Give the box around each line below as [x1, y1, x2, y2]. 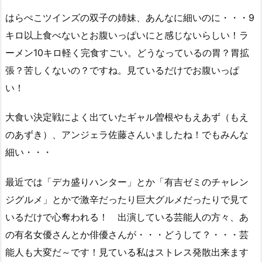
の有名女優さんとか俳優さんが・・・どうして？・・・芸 [5, 229, 249, 241]
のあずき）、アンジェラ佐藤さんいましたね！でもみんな [5, 129, 249, 141]
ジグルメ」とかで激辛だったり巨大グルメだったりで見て [5, 194, 249, 206]
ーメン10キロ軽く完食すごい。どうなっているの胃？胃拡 [5, 46, 249, 58]
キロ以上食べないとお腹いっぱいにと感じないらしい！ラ [5, 29, 249, 41]
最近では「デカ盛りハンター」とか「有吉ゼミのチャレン [5, 176, 249, 188]
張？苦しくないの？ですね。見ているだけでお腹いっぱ [5, 64, 239, 76]
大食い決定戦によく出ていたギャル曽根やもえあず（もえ [5, 111, 249, 123]
